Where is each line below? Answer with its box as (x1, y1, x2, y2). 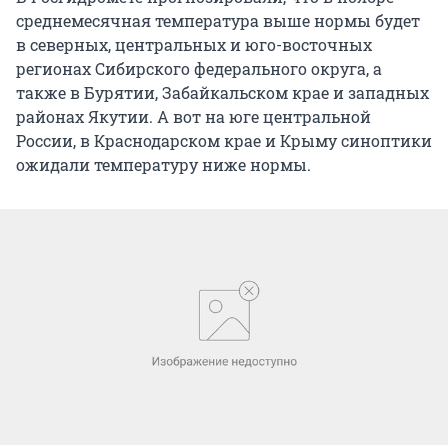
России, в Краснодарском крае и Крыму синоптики (16, 130, 432, 152)
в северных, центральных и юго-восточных (16, 34, 372, 56)
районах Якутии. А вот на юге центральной (16, 106, 371, 128)
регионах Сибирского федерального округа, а (16, 58, 382, 80)
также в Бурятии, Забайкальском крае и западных (16, 82, 429, 104)
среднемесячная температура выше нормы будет (16, 10, 420, 32)
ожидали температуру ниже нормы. (16, 154, 311, 176)
